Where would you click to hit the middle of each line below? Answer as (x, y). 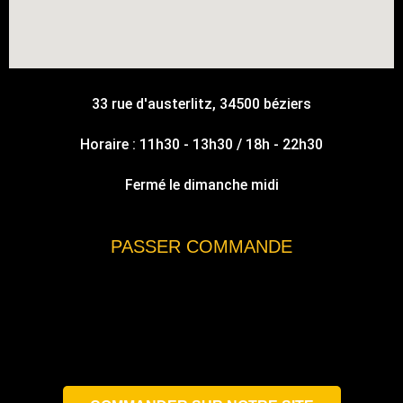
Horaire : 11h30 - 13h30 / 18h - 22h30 (201, 144)
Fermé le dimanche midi (201, 184)
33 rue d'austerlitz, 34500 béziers (201, 103)
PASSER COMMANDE (201, 246)
